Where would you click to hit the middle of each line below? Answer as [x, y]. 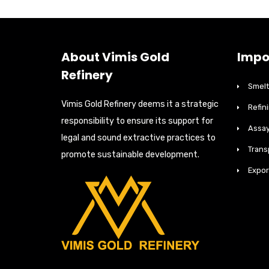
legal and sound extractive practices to [138, 138]
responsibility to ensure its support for [137, 121]
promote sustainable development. [130, 155]
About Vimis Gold [115, 57]
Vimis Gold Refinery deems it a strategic [140, 104]
